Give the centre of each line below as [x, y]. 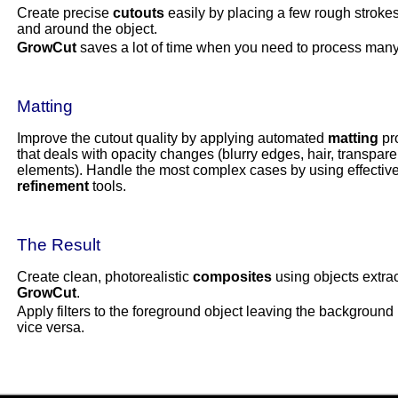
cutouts [138, 12]
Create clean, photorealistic [104, 276]
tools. [107, 186]
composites [232, 276]
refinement [52, 186]
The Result [58, 245]
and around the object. [87, 28]
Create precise [64, 12]
